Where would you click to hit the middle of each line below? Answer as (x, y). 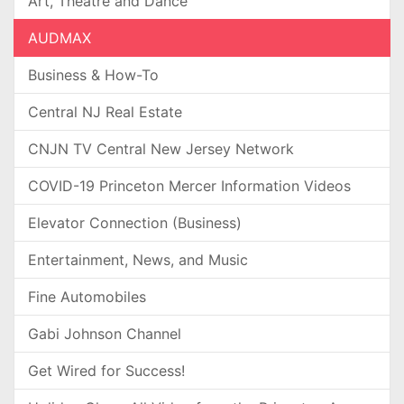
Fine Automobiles (87, 297)
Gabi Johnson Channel (105, 334)
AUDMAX (60, 38)
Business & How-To (93, 75)
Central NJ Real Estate (105, 112)
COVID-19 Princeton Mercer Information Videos (189, 186)
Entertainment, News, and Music (138, 260)
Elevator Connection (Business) (135, 223)
